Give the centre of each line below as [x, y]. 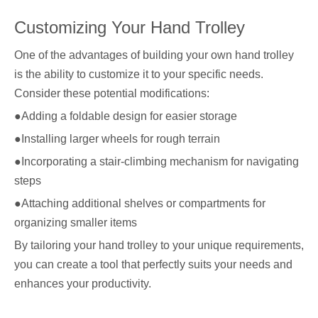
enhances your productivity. [83, 284]
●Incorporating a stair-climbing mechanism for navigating [157, 161]
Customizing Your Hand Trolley [130, 27]
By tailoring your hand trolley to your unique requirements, [159, 245]
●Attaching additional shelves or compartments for [140, 203]
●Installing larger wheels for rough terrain [117, 139]
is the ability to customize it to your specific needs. [139, 74]
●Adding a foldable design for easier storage [126, 116]
